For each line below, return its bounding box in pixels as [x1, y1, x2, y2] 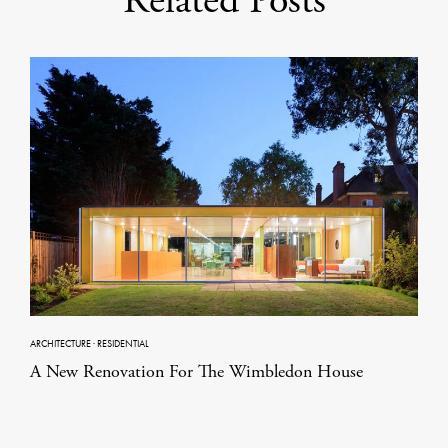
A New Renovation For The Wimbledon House [30, 360, 363, 384]
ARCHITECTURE [30, 337, 91, 351]
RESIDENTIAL [97, 337, 149, 351]
